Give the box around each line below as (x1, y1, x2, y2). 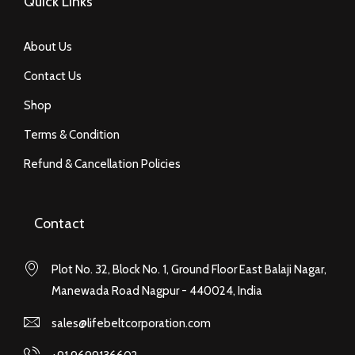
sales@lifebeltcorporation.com (52, 316, 211, 331)
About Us (24, 40, 72, 55)
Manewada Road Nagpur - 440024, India (52, 284, 262, 299)
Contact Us (24, 69, 82, 84)
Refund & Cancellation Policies (24, 157, 181, 172)
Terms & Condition (24, 128, 120, 143)
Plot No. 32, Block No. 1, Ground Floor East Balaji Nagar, (52, 262, 326, 277)
